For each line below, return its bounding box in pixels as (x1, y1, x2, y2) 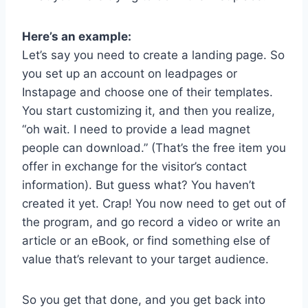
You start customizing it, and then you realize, (22, 103, 275, 118)
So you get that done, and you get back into (22, 292, 265, 307)
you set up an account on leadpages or (22, 66, 237, 80)
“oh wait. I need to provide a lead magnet (22, 122, 250, 136)
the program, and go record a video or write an (22, 214, 280, 229)
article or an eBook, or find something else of (22, 233, 270, 247)
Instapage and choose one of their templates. (22, 85, 273, 99)
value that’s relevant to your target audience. (22, 252, 269, 266)
